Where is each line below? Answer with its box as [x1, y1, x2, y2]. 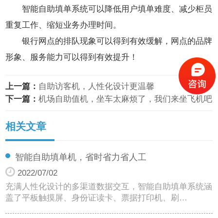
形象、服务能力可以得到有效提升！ [5, 52, 138, 62]
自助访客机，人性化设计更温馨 [38, 81, 155, 91]
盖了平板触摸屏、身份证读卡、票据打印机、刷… [5, 193, 188, 202]
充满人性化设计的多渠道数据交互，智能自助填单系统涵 [5, 182, 213, 191]
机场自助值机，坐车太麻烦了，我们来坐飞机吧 [38, 94, 213, 104]
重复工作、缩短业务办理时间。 [5, 20, 122, 30]
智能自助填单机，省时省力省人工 [15, 152, 147, 162]
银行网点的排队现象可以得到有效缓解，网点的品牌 [21, 36, 212, 46]
